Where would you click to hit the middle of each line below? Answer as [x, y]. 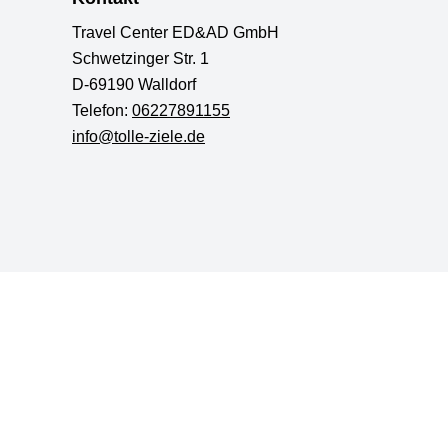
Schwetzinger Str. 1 [140, 58]
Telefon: [100, 110]
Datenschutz [140, 297]
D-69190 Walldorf [134, 84]
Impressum [215, 297]
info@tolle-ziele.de [138, 136]
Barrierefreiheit [298, 297]
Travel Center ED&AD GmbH [175, 32]
